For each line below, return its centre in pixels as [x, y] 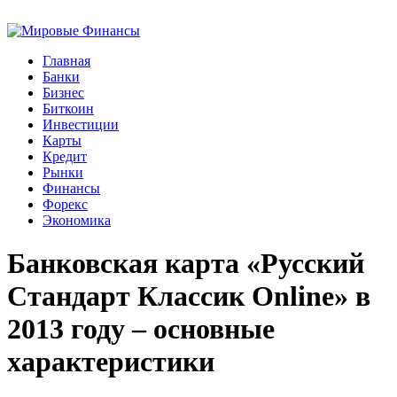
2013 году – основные [141, 329]
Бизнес [63, 93]
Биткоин [68, 109]
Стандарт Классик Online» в [189, 296]
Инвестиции [81, 125]
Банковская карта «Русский [186, 264]
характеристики [111, 362]
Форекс [65, 204]
